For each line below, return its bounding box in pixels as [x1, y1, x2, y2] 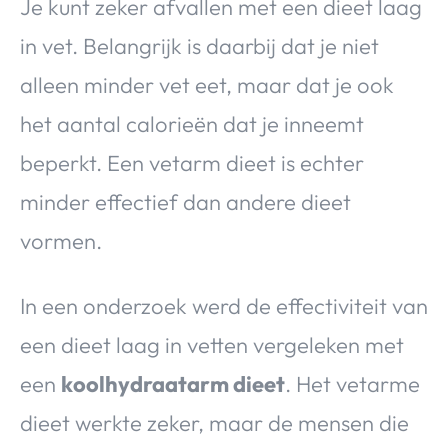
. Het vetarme [285, 369, 420, 398]
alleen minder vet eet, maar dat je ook [20, 70, 394, 99]
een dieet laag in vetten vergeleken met [20, 330, 404, 359]
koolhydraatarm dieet [61, 369, 285, 398]
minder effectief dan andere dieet [20, 187, 351, 216]
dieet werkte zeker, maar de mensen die [20, 408, 409, 437]
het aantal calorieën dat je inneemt [20, 109, 364, 138]
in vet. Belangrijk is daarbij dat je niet [20, 31, 379, 60]
